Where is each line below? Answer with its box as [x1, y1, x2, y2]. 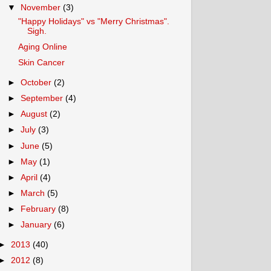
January [21, 220, 54, 230]
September [21, 94, 66, 103]
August [21, 109, 50, 119]
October [21, 78, 54, 87]
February [21, 204, 59, 214]
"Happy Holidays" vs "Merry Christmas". [18, 16, 169, 26]
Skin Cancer [18, 58, 65, 68]
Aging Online [18, 42, 67, 51]
